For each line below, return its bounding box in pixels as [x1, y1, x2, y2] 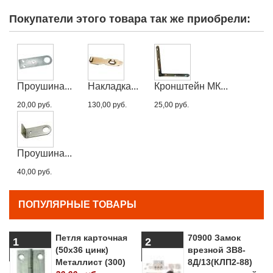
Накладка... [88, 80, 138, 91]
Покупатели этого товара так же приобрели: [9, 12, 250, 25]
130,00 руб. [88, 100, 127, 109]
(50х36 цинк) [55, 244, 108, 255]
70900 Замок [188, 232, 241, 243]
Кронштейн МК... [154, 80, 228, 91]
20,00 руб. [17, 100, 52, 109]
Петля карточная [55, 232, 127, 243]
